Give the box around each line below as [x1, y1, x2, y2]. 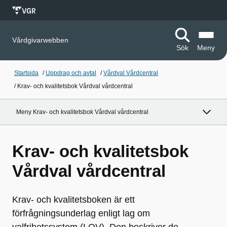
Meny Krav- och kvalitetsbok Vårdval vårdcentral [16, 108, 148, 116]
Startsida [14, 69, 39, 77]
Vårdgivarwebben [12, 36, 68, 44]
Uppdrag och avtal [46, 69, 96, 77]
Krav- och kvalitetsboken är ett [12, 195, 135, 205]
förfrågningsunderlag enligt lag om [12, 208, 150, 218]
